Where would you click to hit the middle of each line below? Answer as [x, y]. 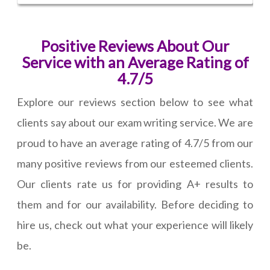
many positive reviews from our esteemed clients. [135, 164]
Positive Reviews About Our [135, 46]
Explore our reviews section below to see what [135, 102]
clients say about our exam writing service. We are [135, 123]
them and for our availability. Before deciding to [135, 205]
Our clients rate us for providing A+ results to [135, 184]
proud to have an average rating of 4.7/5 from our [135, 143]
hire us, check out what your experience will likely [135, 225]
